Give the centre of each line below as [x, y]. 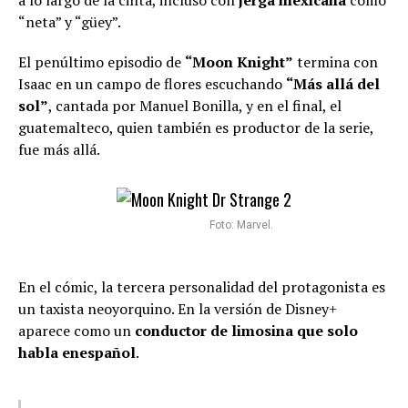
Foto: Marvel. [241, 225]
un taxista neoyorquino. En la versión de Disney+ [178, 309]
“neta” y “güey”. [70, 22]
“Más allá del [333, 84]
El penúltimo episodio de [102, 62]
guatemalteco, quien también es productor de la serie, [196, 128]
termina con [336, 62]
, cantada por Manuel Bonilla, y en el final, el [195, 106]
